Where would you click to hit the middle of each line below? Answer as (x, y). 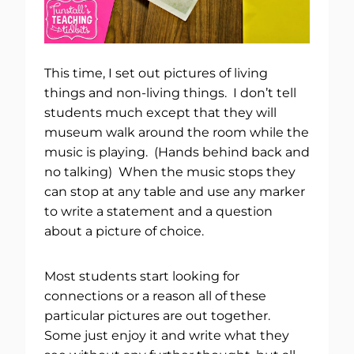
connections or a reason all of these (155, 296)
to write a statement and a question (158, 211)
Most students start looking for (142, 276)
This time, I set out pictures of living (156, 73)
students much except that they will (160, 112)
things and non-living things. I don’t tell (170, 92)
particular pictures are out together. (159, 315)
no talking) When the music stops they (170, 171)
